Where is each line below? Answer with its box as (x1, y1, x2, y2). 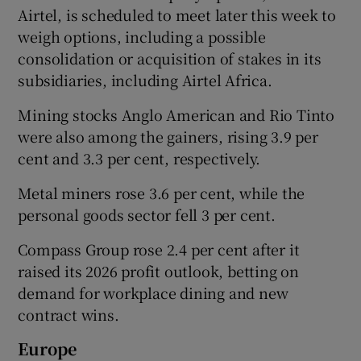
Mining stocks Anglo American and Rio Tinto (18, 103, 335, 125)
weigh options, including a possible (18, 25, 266, 47)
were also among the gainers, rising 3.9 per (18, 125, 318, 147)
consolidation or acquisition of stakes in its (18, 47, 322, 68)
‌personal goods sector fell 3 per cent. (18, 203, 276, 225)
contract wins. (18, 303, 119, 325)
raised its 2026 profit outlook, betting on (18, 259, 300, 281)
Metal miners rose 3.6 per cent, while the (18, 181, 305, 203)
